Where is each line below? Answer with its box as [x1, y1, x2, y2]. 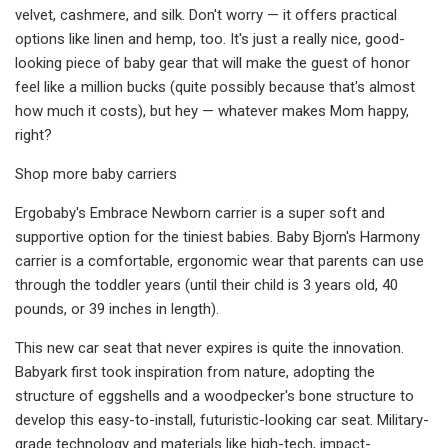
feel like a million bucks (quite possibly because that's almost [15, 77, 415, 96]
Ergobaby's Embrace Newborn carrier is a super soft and [15, 203, 385, 222]
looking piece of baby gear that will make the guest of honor [15, 53, 410, 72]
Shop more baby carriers [15, 164, 177, 183]
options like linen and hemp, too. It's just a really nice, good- [15, 29, 405, 48]
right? [15, 125, 52, 144]
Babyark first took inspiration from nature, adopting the [15, 362, 375, 381]
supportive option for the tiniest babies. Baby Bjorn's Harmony [15, 227, 420, 246]
